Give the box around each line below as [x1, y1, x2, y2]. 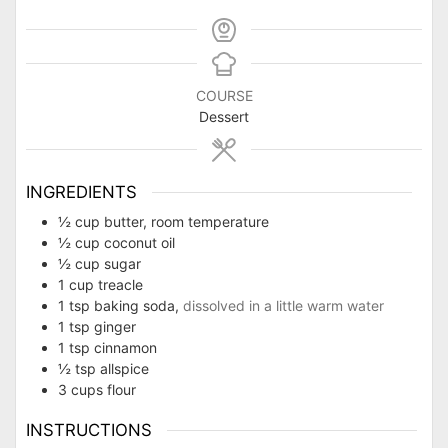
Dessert [199, 108, 249, 126]
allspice [100, 359, 149, 377]
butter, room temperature [104, 212, 269, 230]
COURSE [195, 87, 253, 105]
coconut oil [104, 233, 175, 251]
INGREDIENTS [26, 181, 137, 202]
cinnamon [94, 338, 157, 356]
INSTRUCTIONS [26, 420, 152, 441]
